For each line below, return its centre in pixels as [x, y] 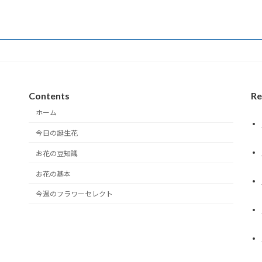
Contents [49, 95]
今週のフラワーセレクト [74, 194]
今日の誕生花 [57, 133]
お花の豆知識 [57, 153]
